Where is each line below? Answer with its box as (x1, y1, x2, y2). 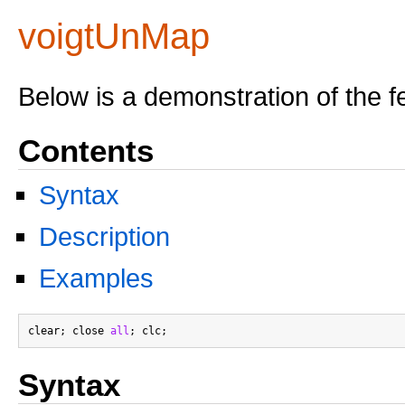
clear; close (28, 325, 110, 337)
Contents (18, 133, 154, 168)
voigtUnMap (18, 16, 210, 56)
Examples (39, 263, 154, 293)
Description (39, 221, 170, 251)
